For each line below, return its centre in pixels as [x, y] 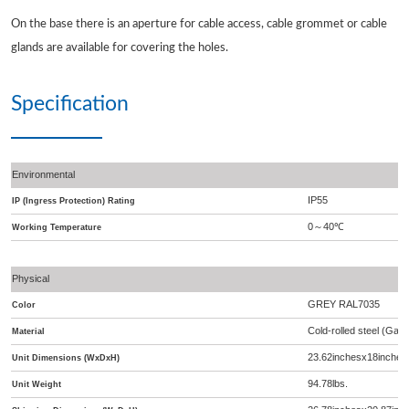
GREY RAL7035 [344, 304]
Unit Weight [37, 385]
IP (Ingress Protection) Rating [73, 201]
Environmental [43, 175]
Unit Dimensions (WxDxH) [66, 358]
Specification [70, 105]
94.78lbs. [328, 384]
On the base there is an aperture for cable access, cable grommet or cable [199, 25]
